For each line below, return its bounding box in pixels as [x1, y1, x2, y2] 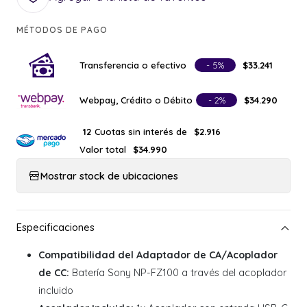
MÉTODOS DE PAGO [16, 25, 108, 36]
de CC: [38, 267, 69, 280]
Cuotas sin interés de [95, 125, 187, 137]
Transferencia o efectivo [79, 59, 186, 71]
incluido [38, 284, 73, 297]
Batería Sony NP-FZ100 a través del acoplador [69, 267, 286, 280]
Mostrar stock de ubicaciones [40, 169, 178, 182]
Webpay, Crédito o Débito [79, 94, 193, 106]
